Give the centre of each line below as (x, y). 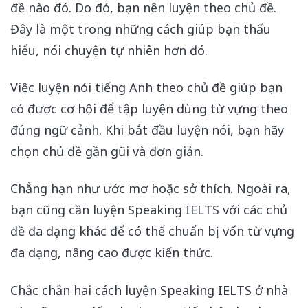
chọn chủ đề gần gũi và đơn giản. (107, 152)
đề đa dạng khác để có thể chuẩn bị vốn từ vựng (152, 231)
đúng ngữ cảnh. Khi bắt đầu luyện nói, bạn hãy (147, 130)
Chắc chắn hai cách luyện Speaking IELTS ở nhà (149, 290)
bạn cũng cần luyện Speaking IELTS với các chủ (149, 210)
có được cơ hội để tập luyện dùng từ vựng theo (149, 109)
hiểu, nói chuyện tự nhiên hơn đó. (109, 50)
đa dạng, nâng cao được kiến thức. (112, 253)
